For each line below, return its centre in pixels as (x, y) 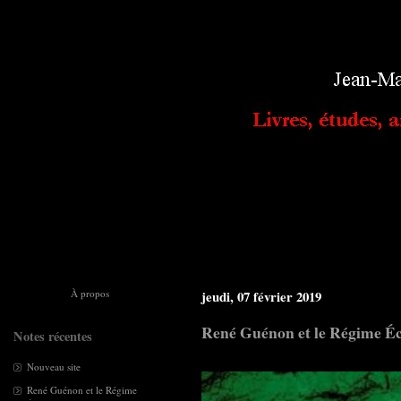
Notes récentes (53, 336)
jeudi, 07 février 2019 (261, 296)
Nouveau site (54, 367)
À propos (90, 293)
